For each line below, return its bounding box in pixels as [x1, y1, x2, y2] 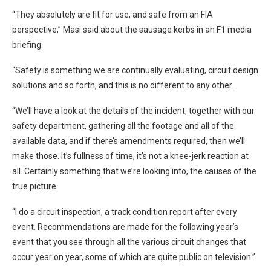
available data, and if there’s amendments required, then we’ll [12, 135, 245, 146]
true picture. [12, 181, 58, 191]
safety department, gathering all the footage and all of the [12, 120, 234, 131]
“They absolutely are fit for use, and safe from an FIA [12, 9, 213, 19]
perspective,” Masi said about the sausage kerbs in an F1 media [12, 24, 252, 34]
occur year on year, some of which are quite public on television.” [12, 252, 255, 262]
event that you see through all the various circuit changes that [12, 237, 246, 247]
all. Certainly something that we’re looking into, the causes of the [12, 166, 256, 176]
